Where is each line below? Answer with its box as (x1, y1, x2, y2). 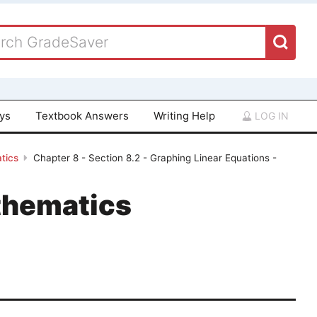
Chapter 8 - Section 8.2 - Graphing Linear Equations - (33, 152, 277, 164)
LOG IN (252, 109, 289, 122)
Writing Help (153, 108, 215, 122)
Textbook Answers (35, 108, 129, 122)
